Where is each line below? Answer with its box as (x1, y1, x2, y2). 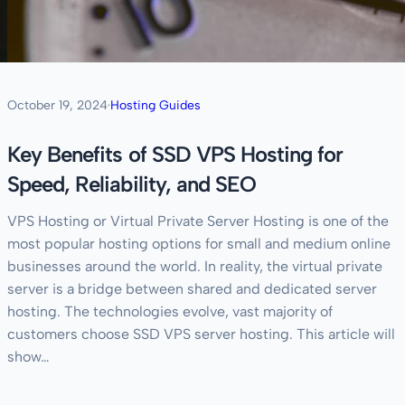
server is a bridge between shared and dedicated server (7, 280, 377, 298)
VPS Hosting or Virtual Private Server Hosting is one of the (7, 212, 389, 231)
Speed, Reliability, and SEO (7, 171, 257, 198)
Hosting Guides (110, 98, 201, 114)
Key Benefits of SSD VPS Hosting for (7, 141, 344, 168)
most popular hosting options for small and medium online (7, 235, 391, 253)
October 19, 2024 (7, 98, 108, 114)
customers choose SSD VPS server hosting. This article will (7, 325, 395, 344)
